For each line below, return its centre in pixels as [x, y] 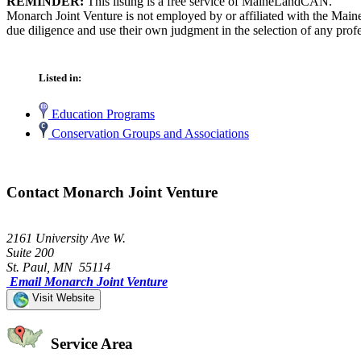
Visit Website [62, 297]
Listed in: [60, 78]
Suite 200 [30, 252]
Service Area [90, 344]
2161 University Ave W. [66, 238]
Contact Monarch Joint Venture [112, 192]
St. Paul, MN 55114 [58, 267]
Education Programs [102, 114]
